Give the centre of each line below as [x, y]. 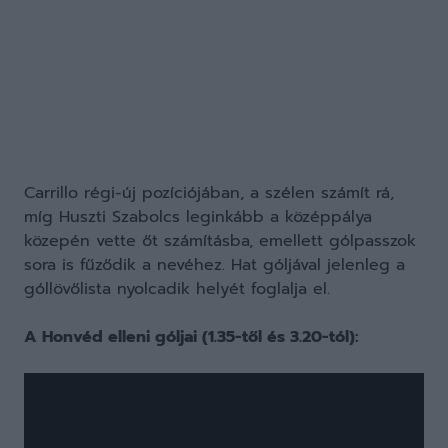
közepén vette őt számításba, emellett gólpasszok [220, 241]
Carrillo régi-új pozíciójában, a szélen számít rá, [209, 193]
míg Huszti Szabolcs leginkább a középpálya [198, 217]
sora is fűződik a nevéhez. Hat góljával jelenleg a [214, 265]
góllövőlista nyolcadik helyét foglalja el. [177, 289]
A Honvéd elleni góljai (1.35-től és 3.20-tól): [191, 337]
